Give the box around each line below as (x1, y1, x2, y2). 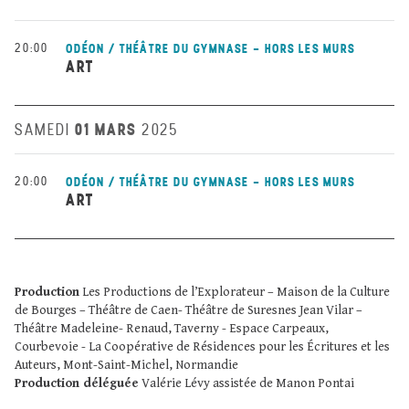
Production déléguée (15, 376, 139, 391)
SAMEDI (15, 120, 70, 140)
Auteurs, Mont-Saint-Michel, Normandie (15, 358, 238, 372)
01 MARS (75, 119, 137, 140)
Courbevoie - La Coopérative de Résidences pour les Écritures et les (15, 340, 390, 354)
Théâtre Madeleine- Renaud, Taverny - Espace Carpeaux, (15, 321, 329, 336)
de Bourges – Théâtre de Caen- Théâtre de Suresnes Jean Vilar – (15, 303, 362, 318)
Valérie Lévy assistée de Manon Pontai (139, 376, 354, 391)
